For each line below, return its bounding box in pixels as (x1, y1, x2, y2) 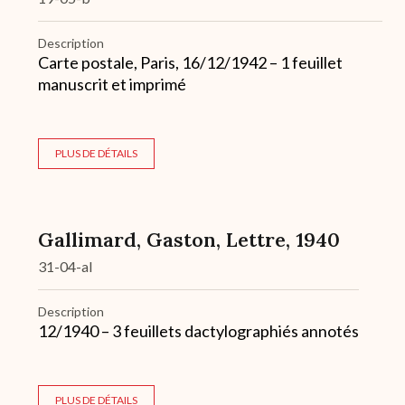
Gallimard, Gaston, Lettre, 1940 (38, 227, 340, 253)
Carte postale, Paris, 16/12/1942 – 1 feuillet (38, 52, 343, 73)
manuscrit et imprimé (38, 74, 186, 95)
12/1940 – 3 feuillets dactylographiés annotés (38, 321, 359, 342)
